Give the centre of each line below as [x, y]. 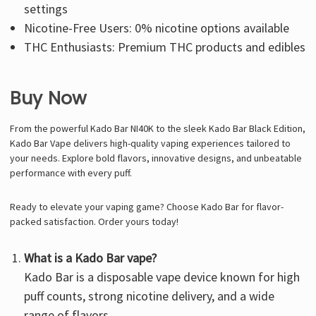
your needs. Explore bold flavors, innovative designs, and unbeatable [156, 158]
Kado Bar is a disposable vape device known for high [162, 276]
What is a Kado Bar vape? [91, 257]
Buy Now [48, 98]
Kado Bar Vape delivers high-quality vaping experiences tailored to [150, 143]
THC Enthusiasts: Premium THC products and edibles [165, 47]
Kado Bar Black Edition [255, 128]
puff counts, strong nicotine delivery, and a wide [150, 296]
